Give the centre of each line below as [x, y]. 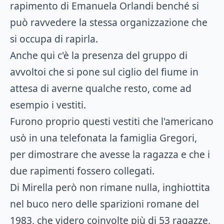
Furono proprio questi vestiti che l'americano [112, 121]
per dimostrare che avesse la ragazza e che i [110, 154]
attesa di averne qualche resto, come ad [101, 88]
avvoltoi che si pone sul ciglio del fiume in [104, 72]
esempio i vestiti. [48, 105]
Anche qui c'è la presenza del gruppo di [99, 55]
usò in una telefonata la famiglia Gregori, [103, 138]
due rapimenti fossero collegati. [82, 171]
